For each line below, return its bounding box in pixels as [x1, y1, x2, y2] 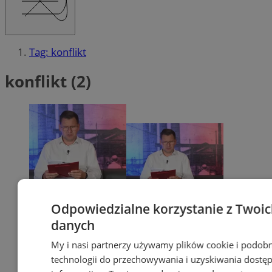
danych [50, 217, 95, 234]
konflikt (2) [5, 70, 91, 92]
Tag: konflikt [29, 45, 86, 59]
